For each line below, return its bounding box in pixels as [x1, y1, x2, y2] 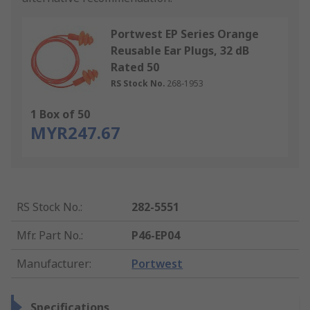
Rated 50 [111, 60, 159, 75]
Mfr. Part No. [17, 228, 81, 244]
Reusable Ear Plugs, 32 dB [111, 43, 249, 59]
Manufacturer [17, 256, 89, 272]
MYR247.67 [30, 121, 120, 145]
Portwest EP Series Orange [111, 26, 259, 42]
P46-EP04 [131, 228, 181, 244]
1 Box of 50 [30, 107, 90, 122]
